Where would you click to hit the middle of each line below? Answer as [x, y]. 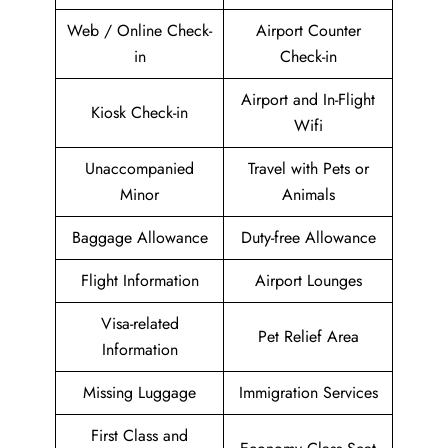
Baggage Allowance [139, 238]
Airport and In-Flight [308, 100]
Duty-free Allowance [308, 238]
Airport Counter [308, 31]
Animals [308, 195]
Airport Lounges [308, 281]
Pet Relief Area [308, 337]
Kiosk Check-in [139, 113]
